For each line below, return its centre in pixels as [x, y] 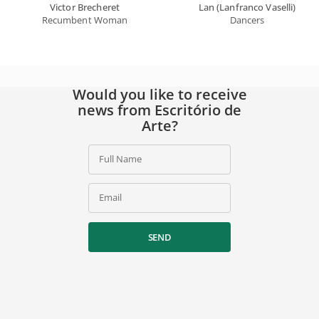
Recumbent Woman [85, 20]
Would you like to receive [159, 94]
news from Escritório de [159, 110]
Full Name [120, 158]
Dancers [247, 20]
